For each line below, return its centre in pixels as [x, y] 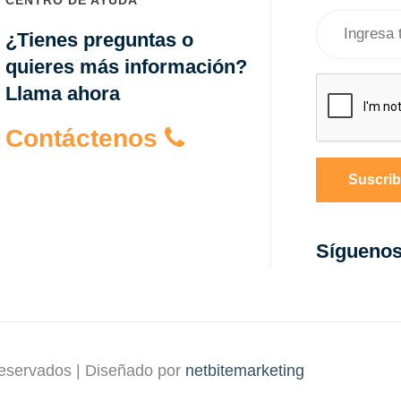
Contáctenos [85, 138]
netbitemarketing [245, 370]
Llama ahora [63, 93]
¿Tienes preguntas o [100, 39]
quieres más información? [127, 66]
